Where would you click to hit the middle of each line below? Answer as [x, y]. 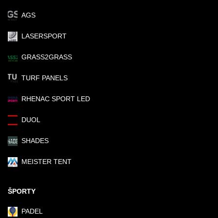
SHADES [35, 140]
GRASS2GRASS [47, 57]
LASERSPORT [44, 36]
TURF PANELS [45, 78]
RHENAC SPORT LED [56, 99]
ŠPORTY [22, 191]
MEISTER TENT [46, 161]
